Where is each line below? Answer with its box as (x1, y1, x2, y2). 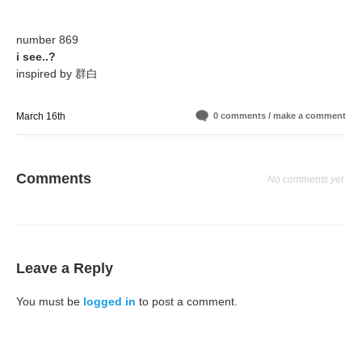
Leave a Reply (16, 260, 113, 276)
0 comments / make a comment (213, 110, 346, 120)
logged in (83, 294, 136, 308)
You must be (16, 294, 83, 308)
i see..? (16, 50, 56, 63)
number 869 (16, 33, 78, 46)
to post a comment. (136, 294, 238, 308)
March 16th (16, 110, 65, 122)
